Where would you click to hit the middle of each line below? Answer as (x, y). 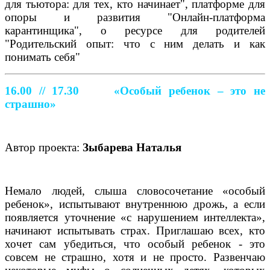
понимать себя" (42, 57)
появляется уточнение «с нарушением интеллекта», (135, 217)
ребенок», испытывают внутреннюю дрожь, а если (135, 204)
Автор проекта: (44, 147)
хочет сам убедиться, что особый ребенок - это (135, 243)
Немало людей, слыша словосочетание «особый (135, 190)
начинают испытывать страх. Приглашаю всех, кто (135, 230)
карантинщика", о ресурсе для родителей (135, 30)
